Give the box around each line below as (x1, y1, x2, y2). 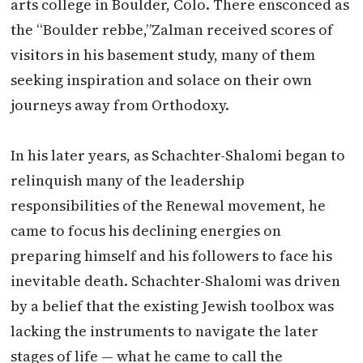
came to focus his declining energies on (11, 220, 282, 241)
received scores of (203, 19, 334, 40)
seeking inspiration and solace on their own (11, 69, 313, 90)
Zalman (152, 19, 204, 40)
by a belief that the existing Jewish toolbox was (11, 295, 335, 316)
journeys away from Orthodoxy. (11, 94, 230, 115)
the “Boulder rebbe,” (11, 19, 152, 40)
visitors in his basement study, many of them (11, 44, 316, 65)
